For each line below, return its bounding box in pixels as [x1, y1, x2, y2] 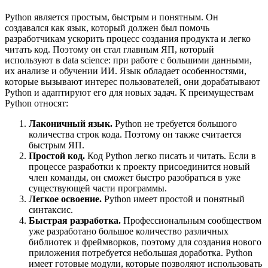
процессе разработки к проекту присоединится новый [29, 162, 250, 172]
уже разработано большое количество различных [29, 226, 229, 237]
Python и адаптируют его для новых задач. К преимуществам [5, 87, 254, 98]
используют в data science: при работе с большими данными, [5, 55, 252, 66]
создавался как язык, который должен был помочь [5, 23, 209, 33]
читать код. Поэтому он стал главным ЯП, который [5, 44, 214, 55]
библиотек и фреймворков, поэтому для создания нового [29, 237, 261, 248]
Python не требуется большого [112, 118, 237, 129]
